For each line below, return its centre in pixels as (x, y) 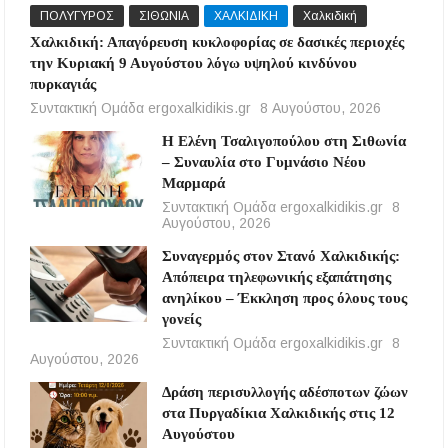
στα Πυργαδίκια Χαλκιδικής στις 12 (278, 412)
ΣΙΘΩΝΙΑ (164, 15)
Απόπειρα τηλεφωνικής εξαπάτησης (276, 276)
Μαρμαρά (193, 182)
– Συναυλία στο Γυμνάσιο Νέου (263, 161)
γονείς (181, 318)
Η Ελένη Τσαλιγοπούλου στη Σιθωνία (283, 140)
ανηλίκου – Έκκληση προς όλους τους (284, 297)
